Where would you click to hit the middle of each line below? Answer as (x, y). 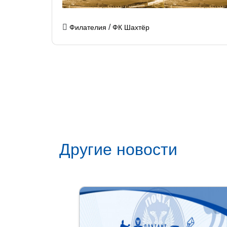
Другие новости (118, 150)
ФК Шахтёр (131, 28)
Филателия (88, 28)
